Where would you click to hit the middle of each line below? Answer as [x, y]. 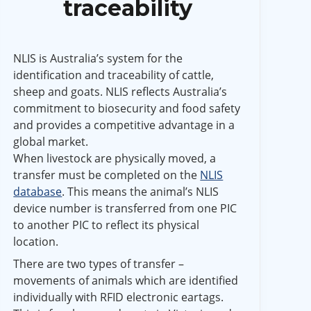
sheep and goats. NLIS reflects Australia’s [120, 91]
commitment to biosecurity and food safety [127, 108]
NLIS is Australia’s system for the [98, 58]
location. [36, 241]
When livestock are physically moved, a [115, 158]
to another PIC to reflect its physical [107, 225]
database [38, 191]
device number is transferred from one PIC [125, 208]
